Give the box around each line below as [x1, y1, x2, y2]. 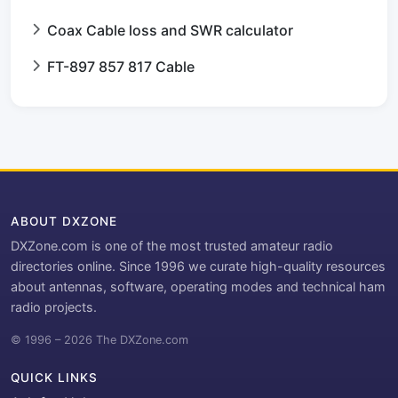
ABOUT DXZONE [11, 214, 117, 229]
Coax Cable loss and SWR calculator [47, 21, 293, 40]
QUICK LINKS [11, 370, 98, 386]
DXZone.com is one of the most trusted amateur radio [11, 238, 333, 254]
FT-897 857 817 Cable [47, 58, 195, 76]
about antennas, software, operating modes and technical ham [11, 279, 386, 295]
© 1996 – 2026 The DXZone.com [11, 333, 188, 347]
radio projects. [11, 299, 97, 315]
